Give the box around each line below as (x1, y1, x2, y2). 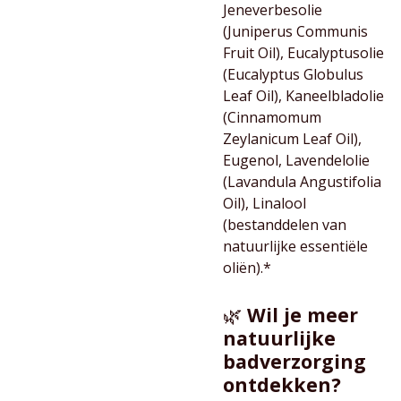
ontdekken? (223, 371, 341, 397)
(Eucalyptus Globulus (223, 64, 363, 84)
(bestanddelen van (223, 215, 346, 235)
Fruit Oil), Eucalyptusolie (223, 43, 384, 63)
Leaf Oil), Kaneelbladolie (223, 86, 384, 106)
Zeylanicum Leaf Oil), (223, 129, 362, 149)
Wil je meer (247, 302, 358, 328)
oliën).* (223, 258, 271, 277)
